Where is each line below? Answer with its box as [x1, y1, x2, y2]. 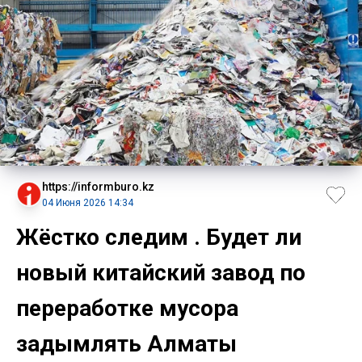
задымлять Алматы [16, 330, 237, 357]
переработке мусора [16, 294, 238, 322]
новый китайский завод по [16, 259, 305, 286]
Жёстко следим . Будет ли [16, 223, 301, 250]
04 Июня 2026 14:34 [42, 196, 133, 208]
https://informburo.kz [42, 179, 154, 193]
